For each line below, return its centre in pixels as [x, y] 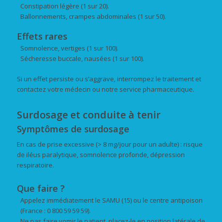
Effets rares [42, 36]
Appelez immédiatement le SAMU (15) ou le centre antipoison [111, 200]
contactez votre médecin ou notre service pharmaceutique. [105, 89]
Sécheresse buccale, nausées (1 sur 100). [82, 58]
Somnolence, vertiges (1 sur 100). [69, 48]
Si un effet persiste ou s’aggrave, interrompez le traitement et [109, 79]
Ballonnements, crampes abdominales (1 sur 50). [93, 16]
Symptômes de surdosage [73, 129]
